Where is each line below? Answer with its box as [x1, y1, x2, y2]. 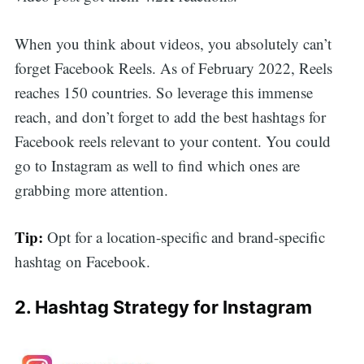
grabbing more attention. [14, 179, 168, 200]
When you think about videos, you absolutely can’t [14, 32, 331, 54]
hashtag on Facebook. [14, 251, 150, 272]
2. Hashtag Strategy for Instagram [14, 296, 312, 318]
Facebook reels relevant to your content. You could [14, 130, 331, 151]
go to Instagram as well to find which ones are [14, 154, 300, 175]
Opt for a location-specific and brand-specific [42, 227, 325, 248]
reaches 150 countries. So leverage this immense [14, 81, 313, 102]
